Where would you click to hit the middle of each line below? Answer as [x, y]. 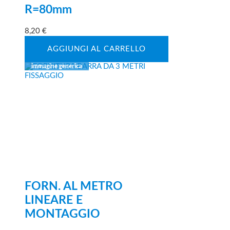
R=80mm [48, 10]
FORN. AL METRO [74, 186]
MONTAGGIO [62, 214]
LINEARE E [54, 200]
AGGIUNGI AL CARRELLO [97, 49]
